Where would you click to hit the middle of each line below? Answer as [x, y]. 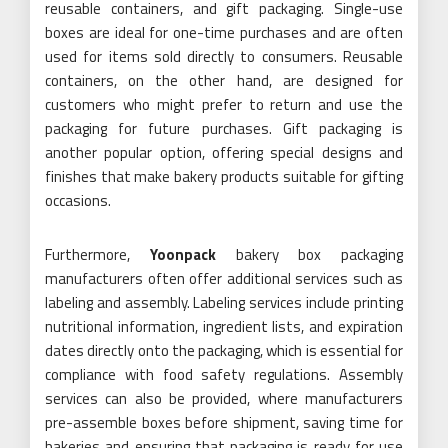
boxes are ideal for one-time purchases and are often [224, 32]
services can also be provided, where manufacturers [224, 398]
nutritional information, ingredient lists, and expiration [224, 326]
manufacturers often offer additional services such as [224, 278]
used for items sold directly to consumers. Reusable [224, 56]
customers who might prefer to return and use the [224, 104]
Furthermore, [97, 254]
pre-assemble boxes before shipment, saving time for [224, 422]
